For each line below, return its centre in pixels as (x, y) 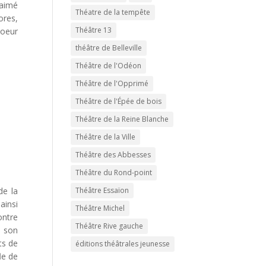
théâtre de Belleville (109, 48)
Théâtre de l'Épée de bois (119, 101)
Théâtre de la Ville (106, 137)
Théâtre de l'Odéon (109, 66)
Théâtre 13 (94, 30)
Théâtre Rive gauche (110, 226)
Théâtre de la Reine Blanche (122, 119)
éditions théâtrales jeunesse (123, 244)
